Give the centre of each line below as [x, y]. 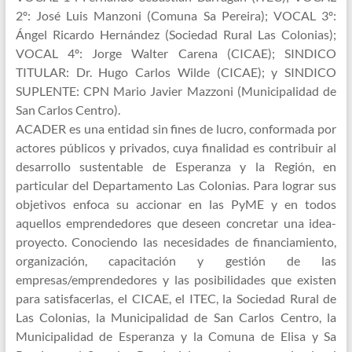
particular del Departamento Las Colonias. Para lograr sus [176, 185]
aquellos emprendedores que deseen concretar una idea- [176, 223]
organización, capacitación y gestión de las [176, 260]
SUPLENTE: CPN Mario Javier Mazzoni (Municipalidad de [176, 91]
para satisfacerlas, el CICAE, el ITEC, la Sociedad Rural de [176, 298]
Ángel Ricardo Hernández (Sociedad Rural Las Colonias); [176, 34]
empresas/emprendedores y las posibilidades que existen [176, 279]
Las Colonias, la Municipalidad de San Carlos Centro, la [176, 317]
